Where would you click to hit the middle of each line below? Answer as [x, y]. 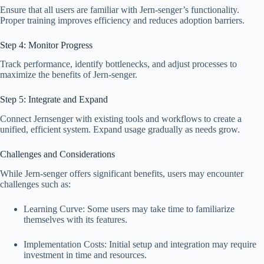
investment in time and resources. [85, 255]
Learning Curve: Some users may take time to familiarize [129, 209]
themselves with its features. [75, 219]
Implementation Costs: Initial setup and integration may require [140, 244]
